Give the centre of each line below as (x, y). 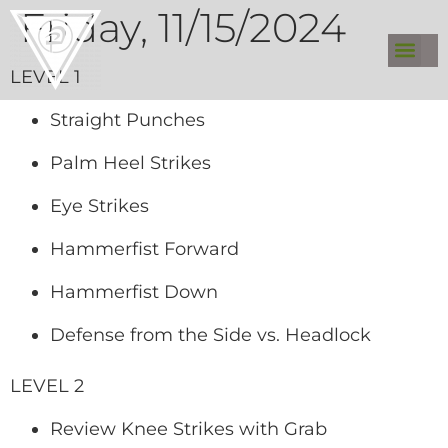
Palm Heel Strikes (130, 163)
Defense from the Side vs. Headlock (210, 335)
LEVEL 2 (47, 386)
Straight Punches (127, 120)
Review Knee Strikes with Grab (188, 429)
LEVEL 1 (45, 77)
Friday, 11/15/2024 (183, 27)
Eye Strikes (99, 206)
